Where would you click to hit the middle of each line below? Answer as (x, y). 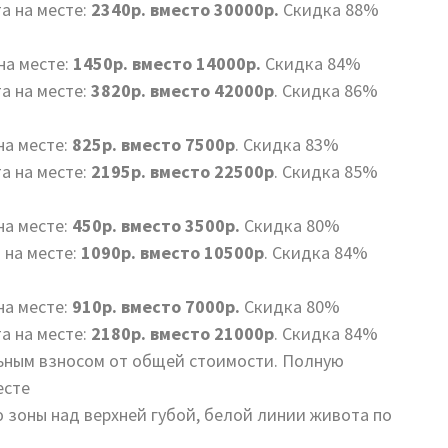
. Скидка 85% (326, 171)
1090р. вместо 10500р (172, 252)
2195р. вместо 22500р (182, 171)
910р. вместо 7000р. (158, 306)
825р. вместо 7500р (151, 144)
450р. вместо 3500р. (156, 225)
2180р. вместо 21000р (180, 333)
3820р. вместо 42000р (180, 90)
